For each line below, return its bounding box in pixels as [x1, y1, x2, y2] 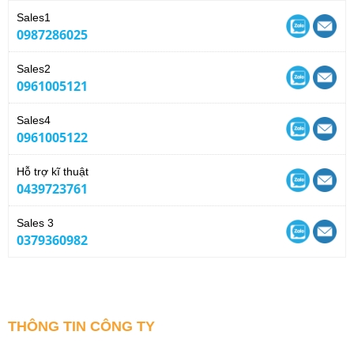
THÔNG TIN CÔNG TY [8, 318, 155, 334]
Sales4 [17, 113, 51, 126]
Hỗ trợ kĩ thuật [17, 164, 88, 178]
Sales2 [17, 62, 51, 75]
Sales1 [17, 10, 51, 24]
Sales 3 [17, 216, 54, 229]
